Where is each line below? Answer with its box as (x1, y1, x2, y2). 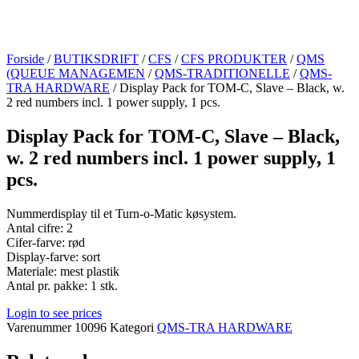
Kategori (110, 321, 154, 335)
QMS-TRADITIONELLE (155, 67, 290, 81)
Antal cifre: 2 (6, 221, 73, 236)
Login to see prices (6, 306, 102, 321)
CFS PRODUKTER (181, 52, 287, 67)
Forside (6, 52, 44, 67)
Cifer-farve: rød (6, 236, 85, 250)
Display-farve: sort (6, 250, 100, 264)
